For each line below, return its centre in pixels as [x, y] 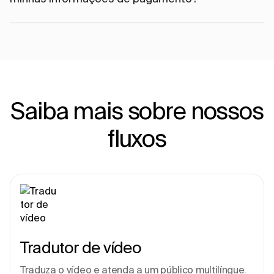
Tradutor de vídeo [80, 247]
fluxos [137, 138]
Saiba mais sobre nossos [137, 110]
